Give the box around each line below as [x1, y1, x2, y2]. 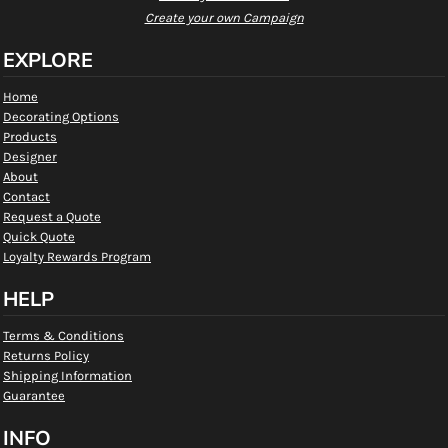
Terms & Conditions [3, 328, 124, 343]
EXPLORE [3, 47, 93, 74]
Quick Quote [3, 229, 75, 244]
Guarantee [3, 388, 65, 403]
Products [3, 129, 57, 144]
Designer [3, 149, 57, 164]
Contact [3, 189, 50, 204]
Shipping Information [3, 368, 132, 383]
